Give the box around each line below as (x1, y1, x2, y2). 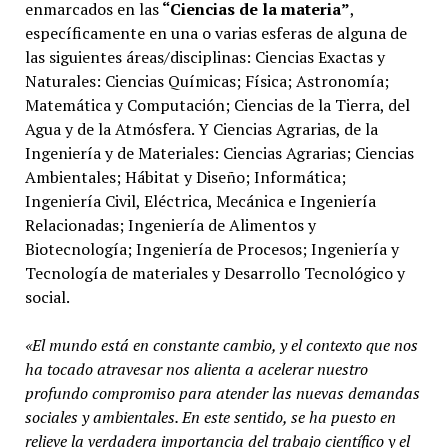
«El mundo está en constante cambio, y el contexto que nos (24, 333, 418, 356)
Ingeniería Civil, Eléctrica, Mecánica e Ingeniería (24, 189, 376, 212)
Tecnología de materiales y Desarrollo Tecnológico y (24, 261, 405, 284)
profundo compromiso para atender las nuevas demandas (24, 381, 420, 404)
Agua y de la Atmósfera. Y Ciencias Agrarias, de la (24, 117, 378, 140)
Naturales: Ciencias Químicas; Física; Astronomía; (24, 69, 389, 92)
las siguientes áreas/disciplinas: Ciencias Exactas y (24, 45, 385, 68)
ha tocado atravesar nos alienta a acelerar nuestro (24, 357, 368, 380)
